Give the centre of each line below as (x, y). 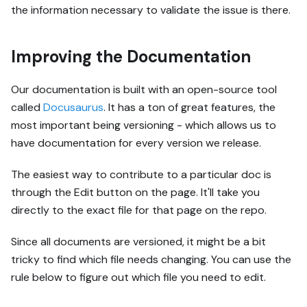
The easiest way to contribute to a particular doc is (141, 174)
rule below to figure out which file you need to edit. (138, 277)
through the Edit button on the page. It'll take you (135, 192)
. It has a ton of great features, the (189, 107)
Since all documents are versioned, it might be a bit (138, 241)
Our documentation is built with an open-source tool (144, 89)
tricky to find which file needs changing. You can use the (151, 259)
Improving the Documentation (131, 56)
